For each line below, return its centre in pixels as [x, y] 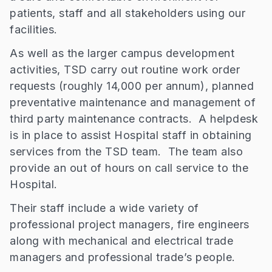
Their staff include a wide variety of [104, 208]
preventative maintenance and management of [133, 102]
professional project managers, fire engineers [130, 224]
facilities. [34, 29]
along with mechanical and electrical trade [121, 241]
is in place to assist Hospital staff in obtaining [131, 135]
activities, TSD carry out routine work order [125, 70]
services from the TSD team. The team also [126, 151]
